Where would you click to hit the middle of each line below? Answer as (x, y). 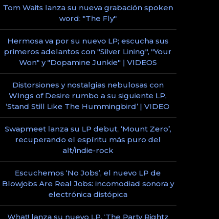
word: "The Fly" (88, 18)
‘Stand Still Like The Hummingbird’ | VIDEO (88, 106)
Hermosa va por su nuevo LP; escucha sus (88, 41)
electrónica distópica (88, 194)
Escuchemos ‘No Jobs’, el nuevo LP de (88, 173)
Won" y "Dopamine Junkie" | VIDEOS (88, 62)
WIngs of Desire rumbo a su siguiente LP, (88, 96)
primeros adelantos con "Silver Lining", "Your (88, 52)
